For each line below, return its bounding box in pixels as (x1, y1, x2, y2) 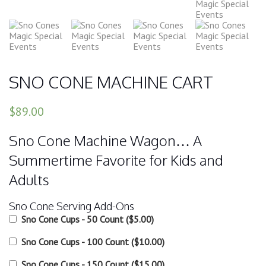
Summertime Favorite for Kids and (9, 150, 223, 169)
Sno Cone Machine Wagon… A (9, 131, 202, 150)
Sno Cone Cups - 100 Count (21, 235, 129, 248)
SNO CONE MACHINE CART (9, 71, 213, 93)
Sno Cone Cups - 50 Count (21, 213, 123, 225)
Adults (9, 170, 49, 189)
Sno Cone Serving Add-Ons (9, 199, 137, 213)
